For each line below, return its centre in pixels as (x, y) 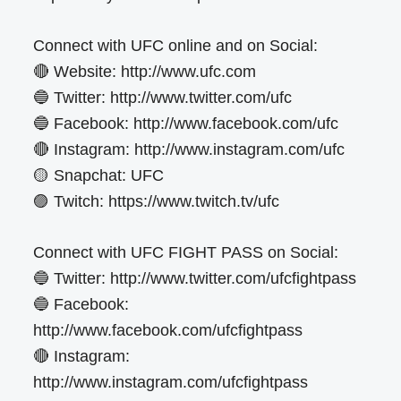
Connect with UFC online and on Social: (176, 46)
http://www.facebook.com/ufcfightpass (168, 331)
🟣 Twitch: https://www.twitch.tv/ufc (157, 202)
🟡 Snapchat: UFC (99, 176)
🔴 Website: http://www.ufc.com (145, 72)
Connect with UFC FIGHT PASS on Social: (186, 253)
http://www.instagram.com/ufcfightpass (171, 383)
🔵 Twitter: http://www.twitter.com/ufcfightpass (195, 279)
